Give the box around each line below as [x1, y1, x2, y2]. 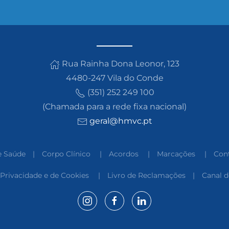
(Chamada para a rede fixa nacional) [42, 102, 187, 112]
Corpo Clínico [41, 149, 90, 159]
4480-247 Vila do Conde [65, 73, 164, 83]
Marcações [156, 149, 195, 159]
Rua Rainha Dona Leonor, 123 [62, 59, 179, 69]
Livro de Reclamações [107, 171, 186, 180]
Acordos [108, 149, 139, 159]
